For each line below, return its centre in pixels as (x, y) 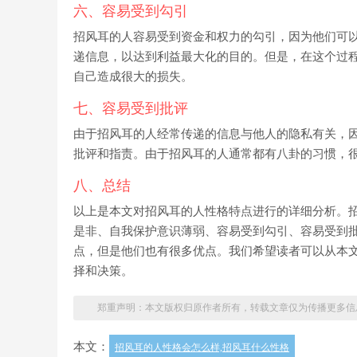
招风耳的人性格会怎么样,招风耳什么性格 (202, 347)
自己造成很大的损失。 (133, 76)
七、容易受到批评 (131, 108)
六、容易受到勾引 (131, 11)
